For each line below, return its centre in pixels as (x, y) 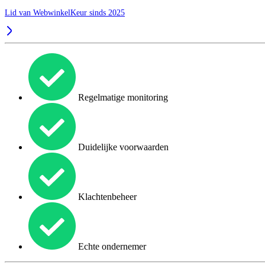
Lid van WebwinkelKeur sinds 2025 (65, 13)
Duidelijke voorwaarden (122, 147)
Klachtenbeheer (106, 197)
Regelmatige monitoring (122, 98)
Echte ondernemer (111, 247)
